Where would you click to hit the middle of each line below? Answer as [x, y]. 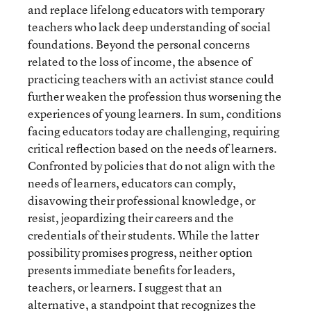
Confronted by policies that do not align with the [152, 166]
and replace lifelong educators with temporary [146, 9]
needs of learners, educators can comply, [132, 183]
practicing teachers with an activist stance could [151, 79]
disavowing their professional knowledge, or [142, 200]
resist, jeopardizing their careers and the [131, 218]
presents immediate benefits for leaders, [132, 270]
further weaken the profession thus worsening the [155, 96]
